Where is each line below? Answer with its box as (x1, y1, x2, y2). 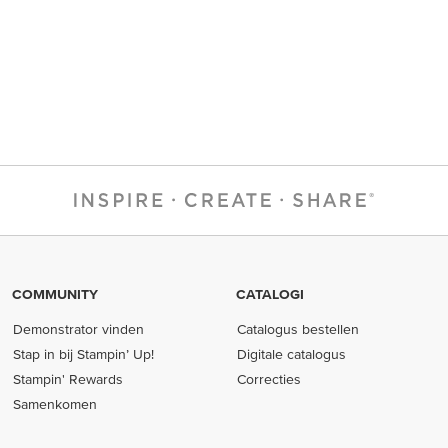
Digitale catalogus (237, 346, 347, 362)
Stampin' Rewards (13, 371, 124, 387)
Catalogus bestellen (237, 321, 360, 337)
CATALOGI (236, 286, 304, 302)
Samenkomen (13, 396, 98, 412)
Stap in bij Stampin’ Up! (13, 346, 155, 362)
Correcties (237, 371, 302, 387)
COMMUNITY (12, 286, 98, 302)
